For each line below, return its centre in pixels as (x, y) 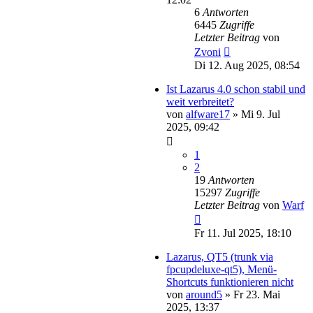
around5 (204, 294)
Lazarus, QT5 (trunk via (220, 256)
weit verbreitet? (200, 101)
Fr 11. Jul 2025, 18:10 (243, 233)
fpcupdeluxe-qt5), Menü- (221, 269)
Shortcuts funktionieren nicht (230, 282)
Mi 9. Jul (261, 114)
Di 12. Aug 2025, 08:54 (247, 65)
